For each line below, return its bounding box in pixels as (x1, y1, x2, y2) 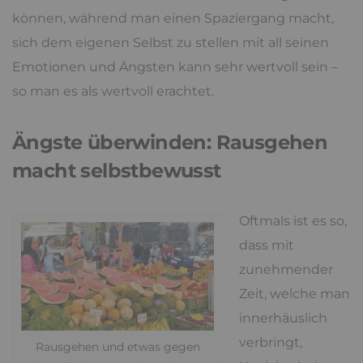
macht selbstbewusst (12, 159, 221, 182)
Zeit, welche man (239, 286, 350, 301)
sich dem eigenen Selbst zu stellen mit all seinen (12, 35, 329, 50)
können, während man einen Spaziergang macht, (12, 11, 334, 26)
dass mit (239, 237, 294, 253)
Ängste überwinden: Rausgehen (12, 130, 328, 154)
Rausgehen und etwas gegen (35, 340, 200, 355)
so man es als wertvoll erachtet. (12, 83, 214, 99)
